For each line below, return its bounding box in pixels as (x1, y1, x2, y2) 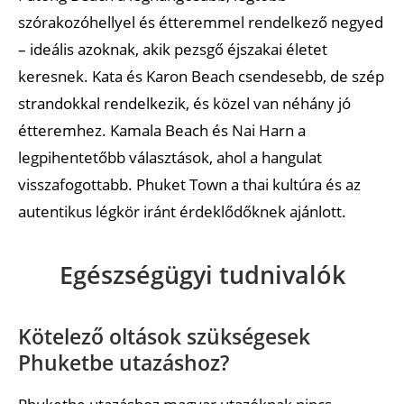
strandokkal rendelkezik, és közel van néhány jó (18, 92, 351, 114)
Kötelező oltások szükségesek (18, 321, 310, 351)
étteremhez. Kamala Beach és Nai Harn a (18, 119, 306, 141)
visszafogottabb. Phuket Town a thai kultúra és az (18, 173, 361, 195)
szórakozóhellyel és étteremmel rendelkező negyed (18, 11, 383, 32)
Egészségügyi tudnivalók (59, 257, 345, 291)
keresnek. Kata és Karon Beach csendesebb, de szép (18, 65, 384, 87)
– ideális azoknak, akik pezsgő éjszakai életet (18, 38, 327, 60)
